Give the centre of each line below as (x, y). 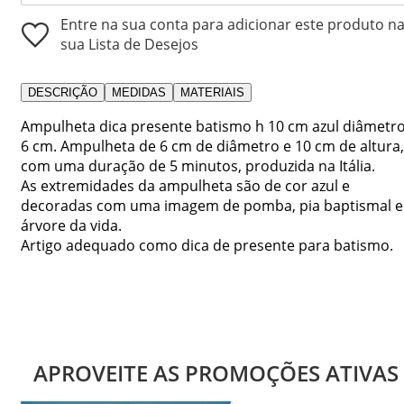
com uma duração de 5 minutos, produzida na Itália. (198, 165)
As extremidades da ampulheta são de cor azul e (185, 185)
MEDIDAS (139, 92)
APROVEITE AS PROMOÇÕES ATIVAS (216, 373)
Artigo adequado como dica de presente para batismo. (207, 245)
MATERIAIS (212, 92)
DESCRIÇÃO (63, 92)
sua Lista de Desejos (129, 44)
